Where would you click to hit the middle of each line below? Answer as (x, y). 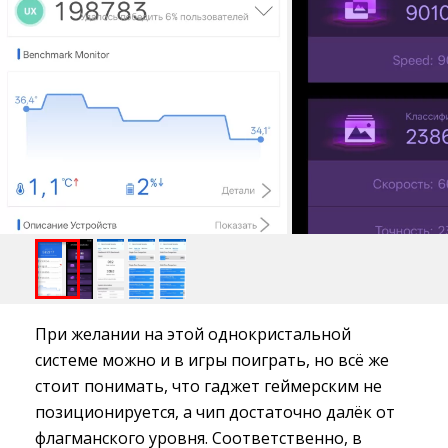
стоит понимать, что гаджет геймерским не (208, 386)
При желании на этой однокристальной (193, 334)
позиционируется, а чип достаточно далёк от (215, 412)
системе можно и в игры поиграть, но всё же (212, 360)
